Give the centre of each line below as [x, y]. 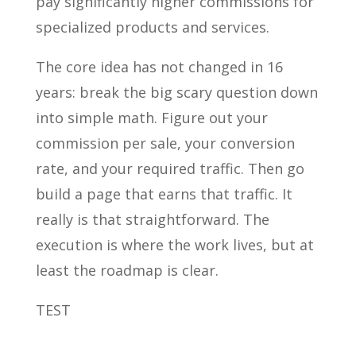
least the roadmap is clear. [127, 270]
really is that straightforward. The [152, 219]
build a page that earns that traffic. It [164, 194]
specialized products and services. [152, 27]
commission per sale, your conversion [165, 143]
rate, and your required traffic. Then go [170, 168]
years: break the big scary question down [176, 92]
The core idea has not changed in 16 [159, 67]
